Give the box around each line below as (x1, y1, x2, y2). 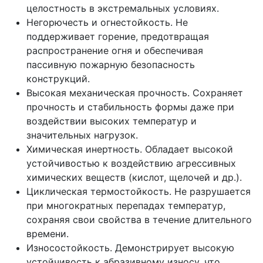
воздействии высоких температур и (26, 115, 197, 127)
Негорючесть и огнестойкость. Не (26, 16, 188, 29)
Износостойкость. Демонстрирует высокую (26, 242, 234, 254)
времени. (26, 228, 69, 240)
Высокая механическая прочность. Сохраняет (26, 87, 243, 99)
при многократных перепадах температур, (26, 200, 225, 212)
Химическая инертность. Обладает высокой (26, 143, 233, 156)
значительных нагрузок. (26, 129, 138, 141)
